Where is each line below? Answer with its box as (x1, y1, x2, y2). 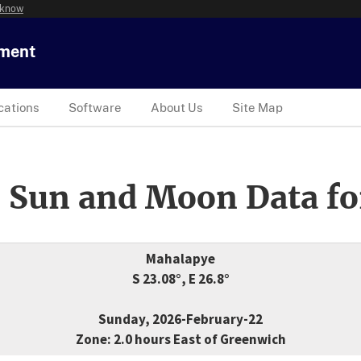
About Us (151, 100, 203, 114)
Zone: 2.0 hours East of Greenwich (75, 330, 286, 349)
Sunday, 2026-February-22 (98, 310, 263, 329)
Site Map (232, 100, 283, 114)
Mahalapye (146, 250, 215, 268)
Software (68, 100, 122, 114)
